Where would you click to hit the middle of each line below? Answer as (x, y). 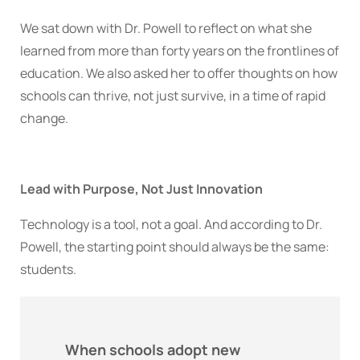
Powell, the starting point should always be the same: (175, 247)
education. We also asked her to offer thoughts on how (179, 74)
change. (44, 119)
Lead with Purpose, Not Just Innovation (141, 189)
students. (48, 270)
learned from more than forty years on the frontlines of (180, 51)
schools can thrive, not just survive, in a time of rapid (173, 96)
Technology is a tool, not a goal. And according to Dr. (171, 225)
